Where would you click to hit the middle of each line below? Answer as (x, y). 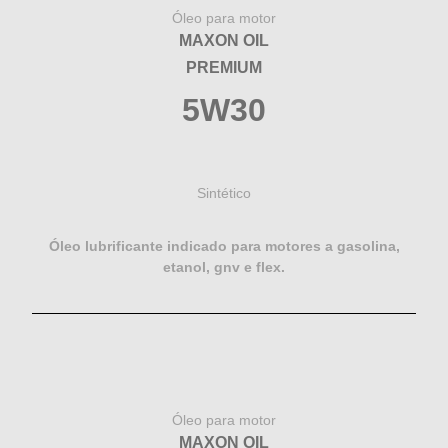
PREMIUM (224, 68)
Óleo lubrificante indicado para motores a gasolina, (224, 246)
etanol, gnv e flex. (224, 267)
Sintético (224, 193)
